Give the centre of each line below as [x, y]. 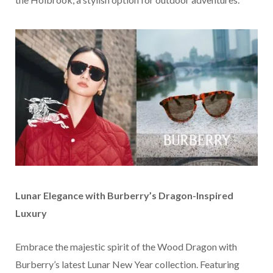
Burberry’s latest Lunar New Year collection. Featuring [127, 264]
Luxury [31, 213]
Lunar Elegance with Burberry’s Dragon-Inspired [124, 196]
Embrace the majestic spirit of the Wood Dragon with [126, 247]
